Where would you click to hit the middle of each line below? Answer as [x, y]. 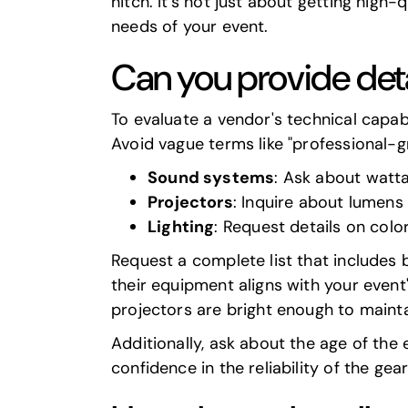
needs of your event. [190, 26]
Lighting [181, 227]
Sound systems [211, 178]
